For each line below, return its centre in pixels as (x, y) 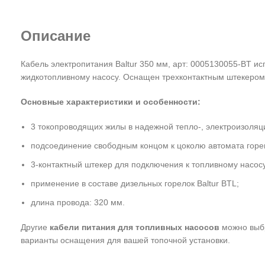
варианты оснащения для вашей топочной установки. (125, 240)
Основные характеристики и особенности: (111, 102)
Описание (56, 36)
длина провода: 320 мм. (78, 202)
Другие (35, 227)
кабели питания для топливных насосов (135, 227)
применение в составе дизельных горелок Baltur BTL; (135, 183)
